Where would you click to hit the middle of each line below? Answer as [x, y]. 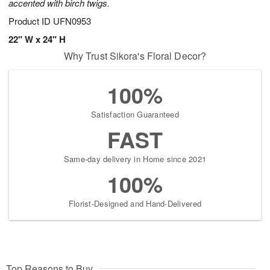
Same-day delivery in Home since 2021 [135, 159]
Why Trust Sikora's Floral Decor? [135, 56]
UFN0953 [72, 21]
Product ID [31, 21]
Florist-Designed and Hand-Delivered [135, 204]
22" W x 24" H [37, 39]
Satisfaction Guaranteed [135, 115]
